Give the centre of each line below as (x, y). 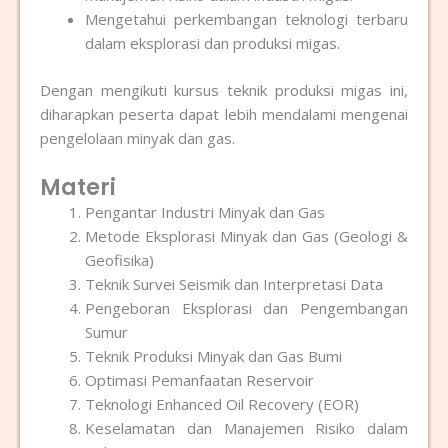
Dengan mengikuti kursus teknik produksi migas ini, (224, 89)
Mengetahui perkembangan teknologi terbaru (246, 19)
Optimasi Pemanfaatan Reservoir (199, 380)
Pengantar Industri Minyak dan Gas (205, 212)
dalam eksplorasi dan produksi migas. (212, 43)
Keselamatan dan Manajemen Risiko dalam (246, 428)
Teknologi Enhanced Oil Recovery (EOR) (222, 404)
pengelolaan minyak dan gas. (137, 137)
